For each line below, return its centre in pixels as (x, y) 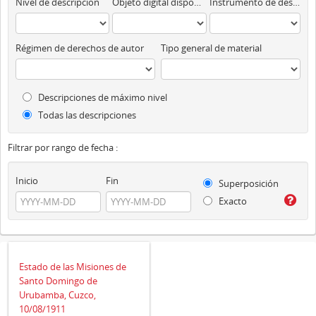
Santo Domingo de (58, 280)
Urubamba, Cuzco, (57, 294)
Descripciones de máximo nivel (102, 97)
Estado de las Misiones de (73, 266)
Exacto (232, 201)
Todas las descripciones (86, 115)
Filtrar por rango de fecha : (63, 147)
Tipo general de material (212, 48)
